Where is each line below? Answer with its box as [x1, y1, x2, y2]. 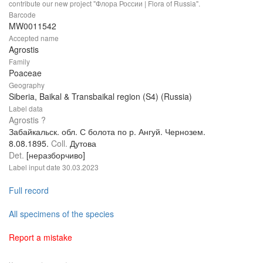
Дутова [70, 137, 96, 149]
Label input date [9, 161, 62, 172]
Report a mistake [9, 231, 72, 243]
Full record [9, 184, 49, 196]
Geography [9, 79, 45, 90]
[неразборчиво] [26, 149, 85, 161]
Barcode [9, 9, 36, 19]
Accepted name [9, 32, 59, 43]
